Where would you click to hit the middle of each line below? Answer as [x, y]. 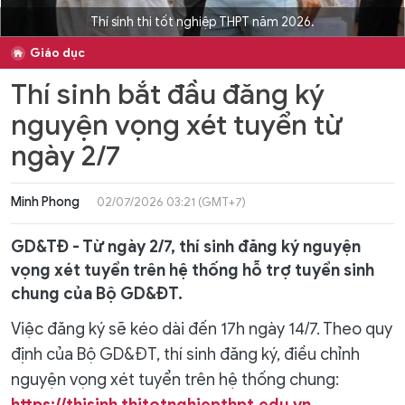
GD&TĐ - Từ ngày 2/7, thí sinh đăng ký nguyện [186, 247]
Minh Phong [45, 202]
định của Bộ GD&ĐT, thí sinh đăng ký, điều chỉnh [185, 354]
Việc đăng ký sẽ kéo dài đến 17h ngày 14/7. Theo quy [202, 329]
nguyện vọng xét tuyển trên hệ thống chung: [175, 380]
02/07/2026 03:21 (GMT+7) [171, 202]
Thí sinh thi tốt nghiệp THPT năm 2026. [202, 22]
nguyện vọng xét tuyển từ [177, 125]
